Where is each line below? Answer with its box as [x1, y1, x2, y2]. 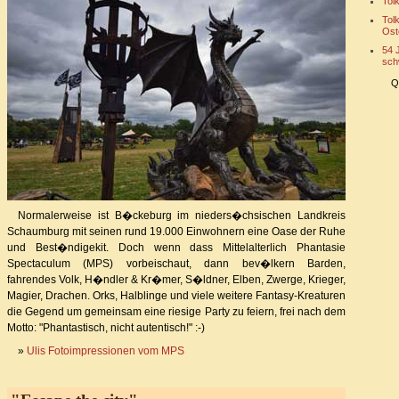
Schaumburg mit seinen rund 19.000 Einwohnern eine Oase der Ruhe [7, 224, 346, 238]
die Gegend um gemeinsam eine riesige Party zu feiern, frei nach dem [7, 305, 346, 318]
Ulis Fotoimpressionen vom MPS [27, 344, 184, 357]
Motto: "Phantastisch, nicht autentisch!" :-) [7, 321, 205, 334]
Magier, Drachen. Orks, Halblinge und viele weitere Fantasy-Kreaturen [7, 289, 346, 302]
